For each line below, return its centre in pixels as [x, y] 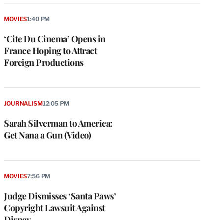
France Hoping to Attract [50, 51]
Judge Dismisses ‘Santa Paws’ [60, 196]
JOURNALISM [23, 104]
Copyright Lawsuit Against [55, 208]
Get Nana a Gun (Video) [47, 135]
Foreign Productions [44, 63]
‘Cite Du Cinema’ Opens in [55, 39]
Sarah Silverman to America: [58, 124]
